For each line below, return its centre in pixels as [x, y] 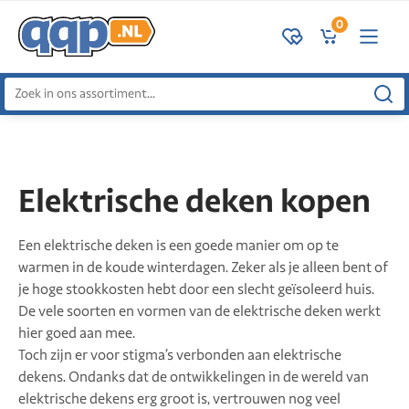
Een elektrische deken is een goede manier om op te [178, 245]
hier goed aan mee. [77, 333]
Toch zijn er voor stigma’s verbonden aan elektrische [180, 355]
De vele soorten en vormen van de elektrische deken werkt [199, 311]
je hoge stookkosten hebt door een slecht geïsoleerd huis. [196, 289]
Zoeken [27, 89]
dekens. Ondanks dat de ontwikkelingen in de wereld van [194, 377]
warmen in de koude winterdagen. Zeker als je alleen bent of [203, 267]
